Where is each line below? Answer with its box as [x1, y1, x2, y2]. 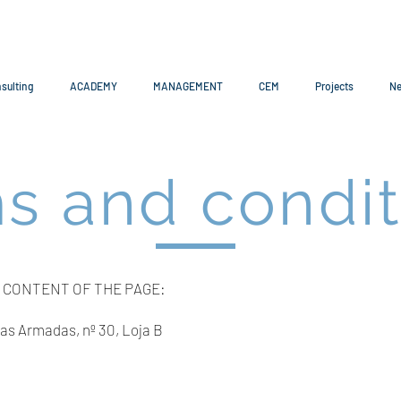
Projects [314, 80, 354, 92]
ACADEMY [69, 80, 117, 92]
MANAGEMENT [152, 80, 223, 92]
